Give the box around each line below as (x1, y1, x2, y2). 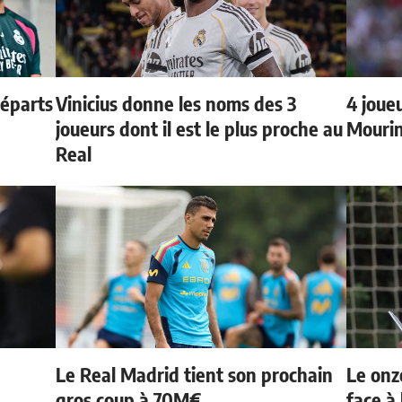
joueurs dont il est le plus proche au (56, 116, 344, 142)
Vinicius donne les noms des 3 (56, 91, 297, 117)
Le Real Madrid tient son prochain (56, 362, 334, 388)
